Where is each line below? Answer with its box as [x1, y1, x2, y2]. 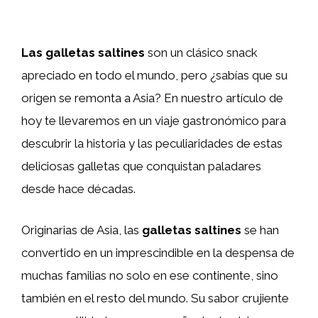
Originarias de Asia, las [21, 222, 142, 237]
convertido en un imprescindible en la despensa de [21, 245, 295, 260]
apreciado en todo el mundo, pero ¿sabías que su [21, 68, 287, 82]
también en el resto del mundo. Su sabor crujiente [21, 290, 289, 305]
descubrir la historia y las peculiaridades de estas [21, 136, 283, 150]
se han [241, 222, 279, 237]
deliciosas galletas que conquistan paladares [21, 159, 261, 173]
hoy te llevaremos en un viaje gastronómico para [21, 114, 286, 128]
